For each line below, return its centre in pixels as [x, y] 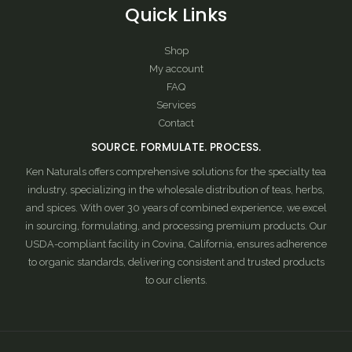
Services [176, 104]
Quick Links [176, 15]
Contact [176, 123]
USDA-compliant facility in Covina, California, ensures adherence [176, 244]
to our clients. [176, 280]
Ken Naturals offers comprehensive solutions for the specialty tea [176, 172]
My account [176, 68]
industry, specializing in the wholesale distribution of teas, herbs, [176, 190]
